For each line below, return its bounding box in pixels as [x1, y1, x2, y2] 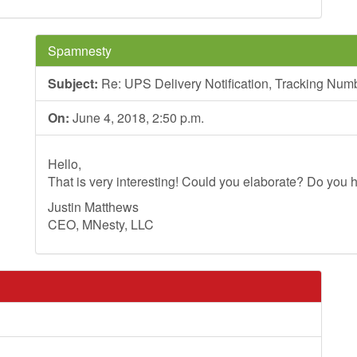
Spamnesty [48, 41, 112, 60]
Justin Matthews [48, 198, 139, 216]
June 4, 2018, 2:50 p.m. [69, 108, 204, 127]
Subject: [48, 74, 98, 92]
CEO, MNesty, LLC [48, 215, 154, 233]
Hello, [48, 155, 81, 173]
